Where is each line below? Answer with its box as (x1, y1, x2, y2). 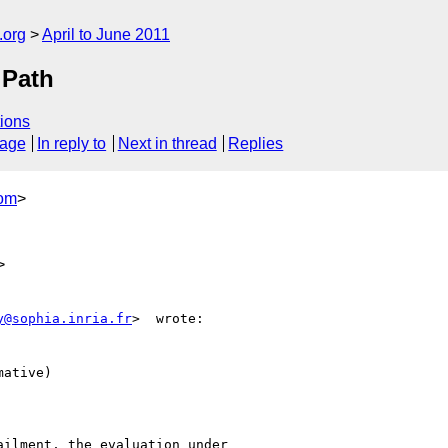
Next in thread (117, 135, 217, 153)
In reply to (37, 135, 107, 153)
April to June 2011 (42, 26, 170, 43)
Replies (228, 135, 284, 153)
